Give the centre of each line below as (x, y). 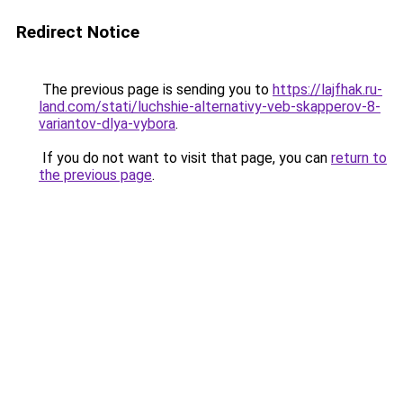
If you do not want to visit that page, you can (185, 158)
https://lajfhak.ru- (327, 90)
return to (359, 158)
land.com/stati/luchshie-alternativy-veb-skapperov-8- (210, 107)
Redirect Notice (78, 32)
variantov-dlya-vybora (107, 124)
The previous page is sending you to (156, 90)
